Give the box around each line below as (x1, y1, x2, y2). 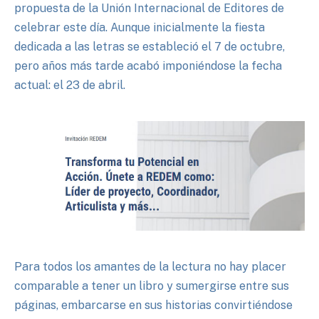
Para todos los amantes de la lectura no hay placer (14, 259, 286, 273)
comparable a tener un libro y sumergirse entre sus (14, 278, 289, 293)
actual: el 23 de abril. (14, 78, 125, 92)
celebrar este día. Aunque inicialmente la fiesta (14, 20, 265, 34)
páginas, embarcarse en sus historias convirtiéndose (14, 298, 293, 312)
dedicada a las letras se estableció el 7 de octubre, (14, 39, 285, 53)
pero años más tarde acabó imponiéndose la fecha (14, 58, 282, 73)
